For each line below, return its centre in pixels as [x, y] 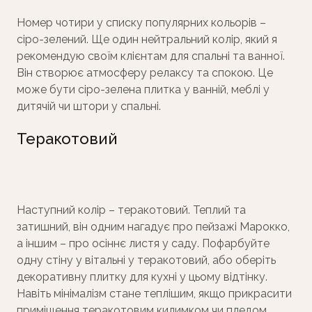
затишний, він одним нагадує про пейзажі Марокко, [153, 227]
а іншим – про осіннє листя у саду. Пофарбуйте [143, 244]
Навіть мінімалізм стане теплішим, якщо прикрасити [154, 294]
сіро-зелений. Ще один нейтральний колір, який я [147, 40]
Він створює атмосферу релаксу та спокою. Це [145, 73]
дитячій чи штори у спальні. [90, 107]
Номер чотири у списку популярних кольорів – [141, 23]
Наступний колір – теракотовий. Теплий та [131, 210]
